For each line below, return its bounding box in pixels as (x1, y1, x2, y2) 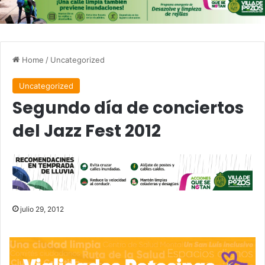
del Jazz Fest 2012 (12, 119, 161, 143)
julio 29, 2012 (20, 204, 64, 214)
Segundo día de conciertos (12, 96, 244, 120)
